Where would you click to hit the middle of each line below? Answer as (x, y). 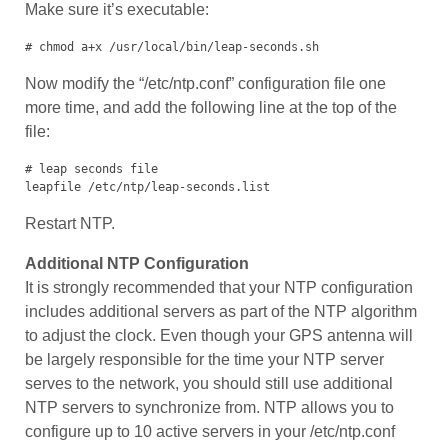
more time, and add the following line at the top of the (211, 108)
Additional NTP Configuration (137, 264)
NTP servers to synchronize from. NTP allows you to (209, 408)
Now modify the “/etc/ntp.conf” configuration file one (205, 84)
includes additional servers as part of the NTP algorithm (221, 312)
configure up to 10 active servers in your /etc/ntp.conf (210, 432)
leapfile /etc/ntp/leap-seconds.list (147, 187)
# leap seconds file (91, 169)
